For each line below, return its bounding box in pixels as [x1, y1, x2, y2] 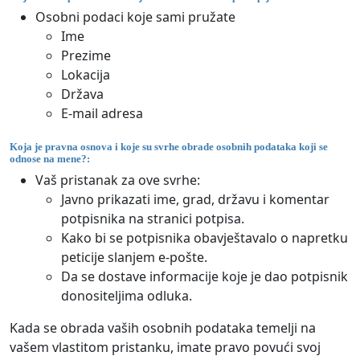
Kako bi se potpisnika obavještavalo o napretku [61, 228, 348, 247]
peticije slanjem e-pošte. [61, 247, 207, 266]
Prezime [61, 47, 111, 65]
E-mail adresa [61, 104, 143, 123]
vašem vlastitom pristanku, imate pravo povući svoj [10, 337, 321, 356]
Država [61, 85, 104, 104]
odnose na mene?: [10, 153, 90, 166]
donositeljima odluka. [61, 286, 192, 305]
